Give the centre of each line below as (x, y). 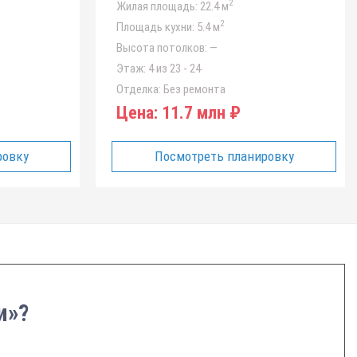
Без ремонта (193, 89)
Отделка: (138, 89)
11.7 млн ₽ (199, 113)
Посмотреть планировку (224, 156)
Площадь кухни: (155, 27)
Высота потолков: (161, 48)
